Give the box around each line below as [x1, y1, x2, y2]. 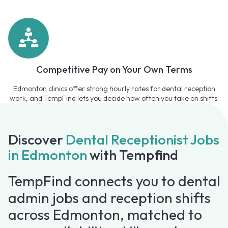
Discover [8, 131, 66, 149]
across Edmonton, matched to [8, 206, 202, 224]
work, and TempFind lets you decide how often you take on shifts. [9, 94, 219, 103]
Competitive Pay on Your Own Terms [36, 64, 192, 76]
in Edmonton [8, 146, 87, 164]
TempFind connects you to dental [8, 172, 220, 190]
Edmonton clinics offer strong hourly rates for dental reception [13, 84, 215, 94]
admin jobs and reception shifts [8, 189, 211, 207]
